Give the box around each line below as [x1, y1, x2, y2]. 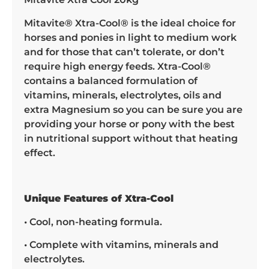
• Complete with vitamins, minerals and [24, 239, 219, 251]
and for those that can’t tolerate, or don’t [24, 46, 225, 58]
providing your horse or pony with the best [24, 118, 235, 130]
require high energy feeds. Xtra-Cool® [24, 60, 211, 72]
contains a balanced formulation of [24, 74, 198, 86]
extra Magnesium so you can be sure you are [24, 103, 243, 115]
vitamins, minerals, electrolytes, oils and [24, 89, 222, 101]
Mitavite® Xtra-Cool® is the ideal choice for [24, 17, 236, 29]
